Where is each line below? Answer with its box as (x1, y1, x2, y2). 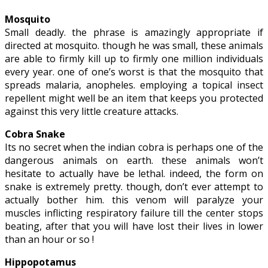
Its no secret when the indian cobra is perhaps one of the (5, 140, 263, 154)
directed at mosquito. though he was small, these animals (5, 38, 263, 52)
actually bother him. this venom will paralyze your (5, 193, 263, 206)
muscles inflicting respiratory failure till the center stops (5, 206, 263, 220)
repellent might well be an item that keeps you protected (5, 91, 263, 105)
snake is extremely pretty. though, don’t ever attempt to (5, 179, 263, 193)
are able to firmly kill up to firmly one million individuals (5, 51, 263, 65)
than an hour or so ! (5, 232, 94, 246)
